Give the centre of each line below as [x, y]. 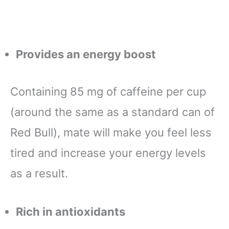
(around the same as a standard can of [112, 112]
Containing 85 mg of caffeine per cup [108, 92]
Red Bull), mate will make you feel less [111, 133]
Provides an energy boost [86, 54]
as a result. [41, 174]
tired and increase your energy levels [108, 153]
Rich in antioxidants [71, 212]
